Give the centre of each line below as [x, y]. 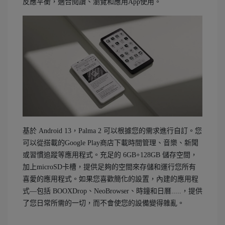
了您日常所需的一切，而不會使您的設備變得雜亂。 [103, 203]
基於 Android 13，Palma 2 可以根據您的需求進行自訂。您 [112, 131]
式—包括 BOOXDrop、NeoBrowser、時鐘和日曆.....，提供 [113, 191]
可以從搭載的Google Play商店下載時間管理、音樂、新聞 [110, 143]
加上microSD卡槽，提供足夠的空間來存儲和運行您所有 [109, 167]
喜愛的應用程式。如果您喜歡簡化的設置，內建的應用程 [110, 179]
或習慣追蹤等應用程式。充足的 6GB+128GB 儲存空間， [110, 155]
